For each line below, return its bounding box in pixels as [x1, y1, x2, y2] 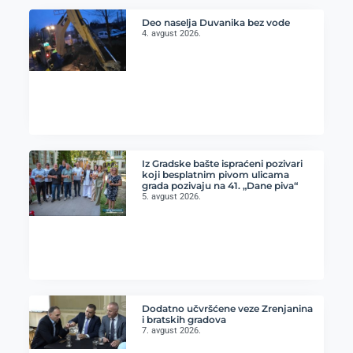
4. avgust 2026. [142, 28, 202, 39]
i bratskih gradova [142, 314, 227, 326]
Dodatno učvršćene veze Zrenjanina [142, 303, 314, 315]
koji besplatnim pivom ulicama [142, 169, 290, 181]
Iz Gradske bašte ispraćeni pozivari [142, 158, 303, 170]
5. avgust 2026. [142, 191, 202, 203]
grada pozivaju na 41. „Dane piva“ [142, 180, 299, 192]
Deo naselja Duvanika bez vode [142, 16, 291, 28]
